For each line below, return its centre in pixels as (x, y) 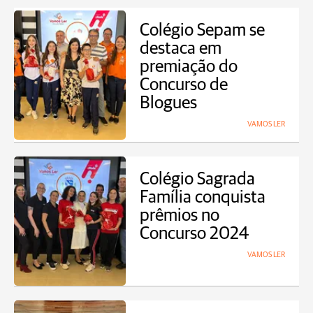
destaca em (181, 49)
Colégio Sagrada (197, 179)
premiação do (189, 67)
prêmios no (180, 216)
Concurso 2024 (194, 234)
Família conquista (203, 197)
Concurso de (184, 85)
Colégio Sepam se (202, 30)
